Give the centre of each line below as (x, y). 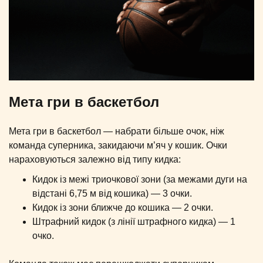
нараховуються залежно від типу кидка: (95, 160)
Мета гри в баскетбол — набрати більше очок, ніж (117, 131)
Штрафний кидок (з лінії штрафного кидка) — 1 (134, 222)
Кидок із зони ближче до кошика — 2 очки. (123, 208)
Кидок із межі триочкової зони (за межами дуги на (140, 180)
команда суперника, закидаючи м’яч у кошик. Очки (118, 146)
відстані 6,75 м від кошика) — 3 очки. (112, 194)
